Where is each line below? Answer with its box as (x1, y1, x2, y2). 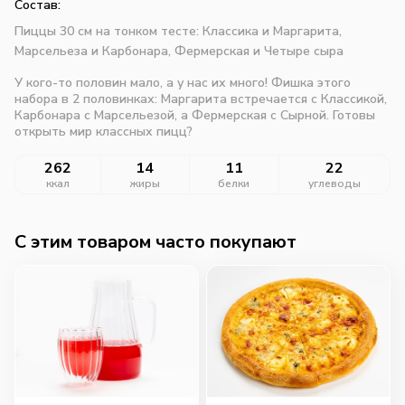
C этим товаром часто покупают (14, 229, 297, 254)
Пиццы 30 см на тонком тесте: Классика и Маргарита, (14, 22, 342, 40)
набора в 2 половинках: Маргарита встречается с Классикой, (14, 89, 387, 108)
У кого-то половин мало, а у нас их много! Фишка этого (14, 73, 351, 91)
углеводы (308, 175, 362, 191)
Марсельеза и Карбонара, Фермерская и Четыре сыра (14, 42, 344, 60)
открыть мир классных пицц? (14, 122, 193, 140)
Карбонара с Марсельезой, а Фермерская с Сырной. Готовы (14, 106, 375, 124)
